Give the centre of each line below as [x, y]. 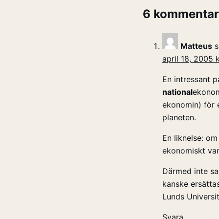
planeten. [179, 118]
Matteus [196, 46]
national [177, 92]
